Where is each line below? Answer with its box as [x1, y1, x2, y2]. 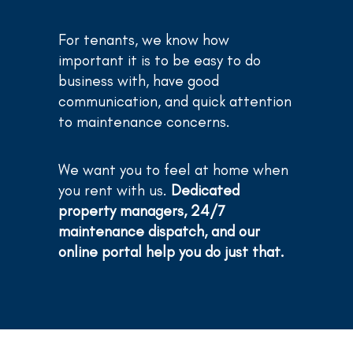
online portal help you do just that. [58, 242, 284, 261]
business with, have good [58, 71, 219, 90]
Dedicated [171, 180, 240, 199]
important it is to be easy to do [58, 50, 261, 69]
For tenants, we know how [58, 30, 229, 49]
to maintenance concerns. [58, 112, 230, 131]
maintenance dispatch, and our [58, 221, 260, 240]
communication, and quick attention [58, 91, 292, 110]
